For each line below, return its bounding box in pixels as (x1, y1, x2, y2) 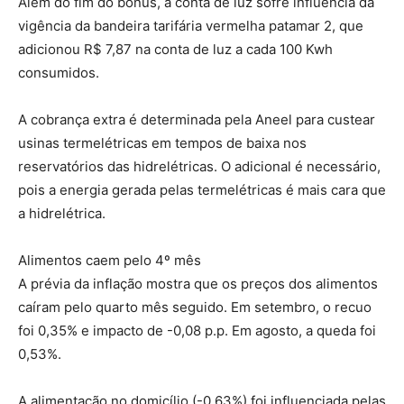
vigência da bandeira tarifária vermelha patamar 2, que (18, 17, 363, 34)
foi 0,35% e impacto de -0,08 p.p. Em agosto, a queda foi (18, 322, 376, 339)
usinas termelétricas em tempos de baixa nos (18, 134, 307, 151)
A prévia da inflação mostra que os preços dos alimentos (18, 275, 378, 292)
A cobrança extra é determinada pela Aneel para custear (18, 111, 375, 128)
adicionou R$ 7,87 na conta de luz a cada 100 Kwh (18, 41, 333, 58)
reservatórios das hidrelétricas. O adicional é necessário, (18, 158, 381, 175)
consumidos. (18, 64, 99, 81)
